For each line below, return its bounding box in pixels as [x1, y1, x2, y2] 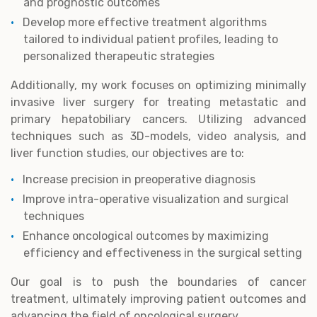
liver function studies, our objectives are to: [11, 146, 244, 161]
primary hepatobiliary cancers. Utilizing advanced [11, 113, 306, 127]
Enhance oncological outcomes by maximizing [23, 229, 269, 243]
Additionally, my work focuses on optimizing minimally [11, 79, 306, 93]
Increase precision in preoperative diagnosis [23, 173, 255, 187]
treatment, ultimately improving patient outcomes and [11, 292, 306, 306]
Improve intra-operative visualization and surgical [23, 192, 289, 207]
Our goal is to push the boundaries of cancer [11, 275, 306, 289]
